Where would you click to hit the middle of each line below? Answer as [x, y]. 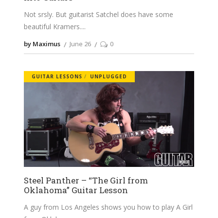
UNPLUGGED [109, 77]
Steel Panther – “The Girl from [86, 181]
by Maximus [42, 44]
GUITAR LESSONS [57, 77]
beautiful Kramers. [53, 27]
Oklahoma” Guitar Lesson [76, 190]
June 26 [80, 44]
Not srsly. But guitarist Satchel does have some [99, 15]
